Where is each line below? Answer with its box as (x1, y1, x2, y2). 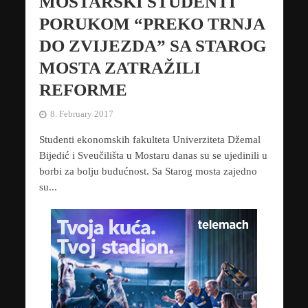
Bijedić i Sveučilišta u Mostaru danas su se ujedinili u (38, 150, 267, 162)
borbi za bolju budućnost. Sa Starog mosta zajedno (38, 166, 257, 177)
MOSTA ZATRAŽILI (38, 58, 201, 78)
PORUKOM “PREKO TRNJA (38, 14, 265, 34)
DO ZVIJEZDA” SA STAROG (38, 36, 266, 56)
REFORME (38, 80, 127, 100)
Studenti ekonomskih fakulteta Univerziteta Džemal (38, 134, 261, 146)
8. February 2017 (49, 109, 113, 120)
